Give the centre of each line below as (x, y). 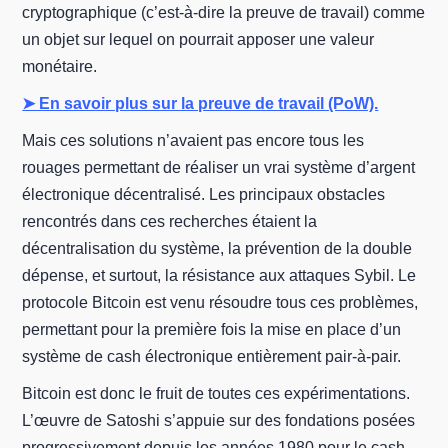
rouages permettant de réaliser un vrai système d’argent (219, 167)
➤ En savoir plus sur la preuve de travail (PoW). (200, 103)
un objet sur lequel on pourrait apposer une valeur (198, 39)
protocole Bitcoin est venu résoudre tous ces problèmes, (220, 302)
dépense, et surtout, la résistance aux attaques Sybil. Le (219, 275)
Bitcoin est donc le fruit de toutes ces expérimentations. (216, 393)
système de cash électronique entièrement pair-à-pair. (212, 356)
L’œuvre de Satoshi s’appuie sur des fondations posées (219, 420)
